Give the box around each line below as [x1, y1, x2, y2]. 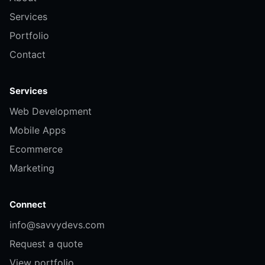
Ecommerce [9, 143, 63, 155]
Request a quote [9, 238, 83, 250]
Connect [9, 199, 46, 210]
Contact [9, 49, 46, 60]
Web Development [9, 105, 92, 117]
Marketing [9, 162, 54, 174]
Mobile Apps [9, 124, 66, 136]
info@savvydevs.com [9, 219, 105, 231]
